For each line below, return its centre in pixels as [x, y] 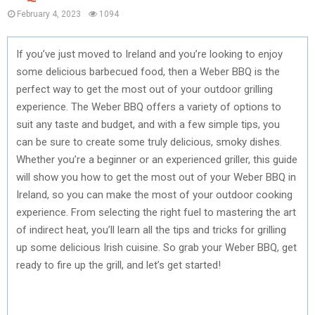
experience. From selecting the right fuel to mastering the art [156, 212]
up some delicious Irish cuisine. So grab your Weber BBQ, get [156, 247]
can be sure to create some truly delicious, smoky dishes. [149, 142]
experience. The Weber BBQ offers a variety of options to [149, 107]
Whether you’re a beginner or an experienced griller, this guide [157, 159]
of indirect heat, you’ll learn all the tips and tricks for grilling [151, 230]
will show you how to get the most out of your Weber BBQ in [156, 177]
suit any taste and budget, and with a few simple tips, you [148, 124]
